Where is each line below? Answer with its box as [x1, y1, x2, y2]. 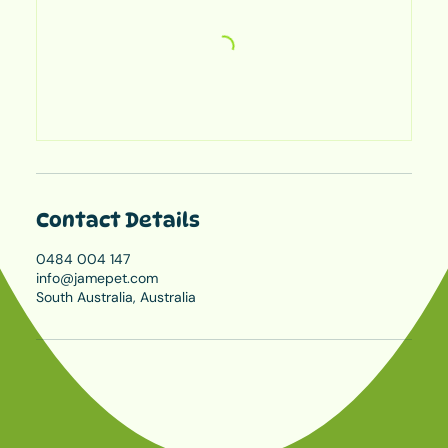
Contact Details [36, 207, 200, 232]
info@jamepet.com [36, 268, 158, 287]
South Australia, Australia [36, 287, 196, 306]
